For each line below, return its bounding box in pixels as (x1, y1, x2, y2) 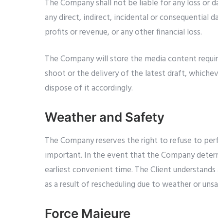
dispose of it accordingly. (45, 82, 133, 95)
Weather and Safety (45, 109, 164, 125)
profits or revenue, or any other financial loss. (45, 26, 202, 39)
